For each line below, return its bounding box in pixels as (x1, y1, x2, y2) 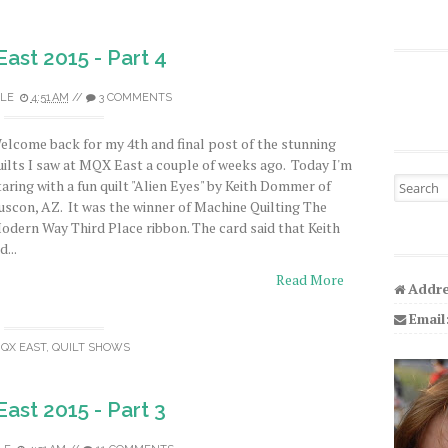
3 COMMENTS (98, 91, 172, 104)
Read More (276, 270, 344, 289)
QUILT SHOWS (52, 341, 130, 354)
